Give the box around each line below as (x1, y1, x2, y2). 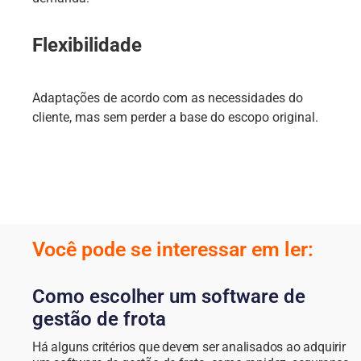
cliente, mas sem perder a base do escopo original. (32, 109, 318, 125)
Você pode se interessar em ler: (32, 237, 313, 261)
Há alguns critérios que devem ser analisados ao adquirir (32, 338, 346, 355)
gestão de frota (32, 307, 166, 330)
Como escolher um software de (32, 284, 305, 308)
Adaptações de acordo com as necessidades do (32, 89, 303, 106)
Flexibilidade (32, 33, 142, 56)
